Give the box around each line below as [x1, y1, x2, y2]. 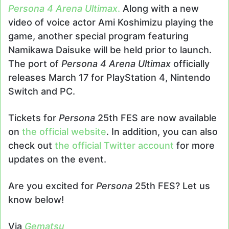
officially [171, 58, 210, 69]
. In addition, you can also [106, 126, 218, 137]
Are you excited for [8, 180, 96, 191]
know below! [8, 194, 64, 205]
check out [8, 140, 55, 151]
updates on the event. [8, 153, 106, 165]
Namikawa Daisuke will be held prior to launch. [8, 44, 212, 55]
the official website [22, 126, 106, 137]
